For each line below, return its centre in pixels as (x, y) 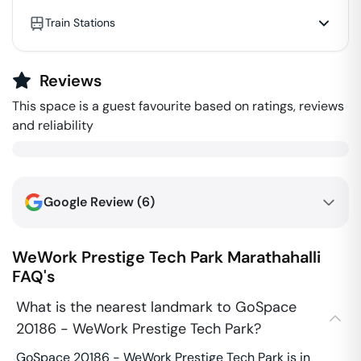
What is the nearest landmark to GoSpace (156, 307)
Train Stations (80, 23)
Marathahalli (274, 257)
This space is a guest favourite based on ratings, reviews (178, 106)
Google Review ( (93, 202)
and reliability (53, 125)
